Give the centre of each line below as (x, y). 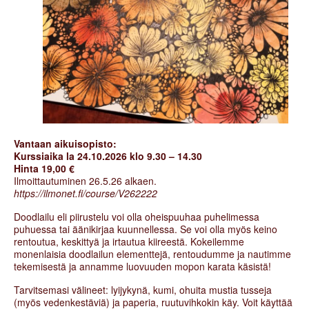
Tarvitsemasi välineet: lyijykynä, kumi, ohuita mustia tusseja (143, 289)
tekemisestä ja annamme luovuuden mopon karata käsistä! (142, 266)
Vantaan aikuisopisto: (65, 143)
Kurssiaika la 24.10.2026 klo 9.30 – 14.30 (108, 156)
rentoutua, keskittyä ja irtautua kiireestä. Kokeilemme (129, 241)
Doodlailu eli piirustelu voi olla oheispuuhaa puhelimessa (137, 216)
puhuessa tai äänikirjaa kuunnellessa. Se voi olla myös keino (146, 229)
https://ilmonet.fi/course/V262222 (86, 193)
